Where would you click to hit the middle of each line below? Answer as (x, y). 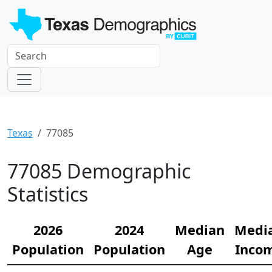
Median (200, 229)
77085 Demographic (99, 171)
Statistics (48, 194)
